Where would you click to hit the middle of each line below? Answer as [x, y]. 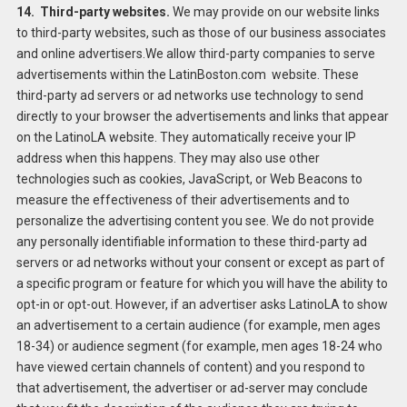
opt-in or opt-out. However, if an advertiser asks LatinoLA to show [202, 304]
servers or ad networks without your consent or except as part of [200, 262]
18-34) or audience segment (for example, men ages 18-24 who [199, 346]
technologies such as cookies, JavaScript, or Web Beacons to [189, 179]
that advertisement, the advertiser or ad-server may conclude [192, 387]
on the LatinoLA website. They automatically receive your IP [186, 137]
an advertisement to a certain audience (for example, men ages [198, 325]
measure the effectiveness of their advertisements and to [183, 199]
